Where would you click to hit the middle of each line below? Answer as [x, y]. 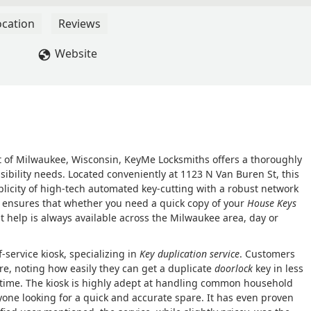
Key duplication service [190, 254]
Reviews [79, 24]
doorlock [234, 269]
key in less [278, 269]
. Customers [267, 254]
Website [76, 54]
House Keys [272, 203]
